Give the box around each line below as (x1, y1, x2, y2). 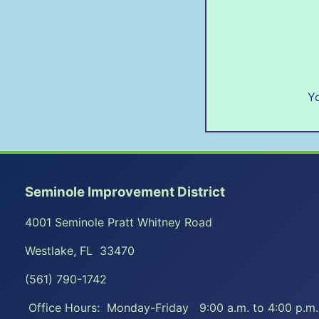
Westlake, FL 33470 (25, 244, 135, 258)
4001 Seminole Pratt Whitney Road (25, 215, 212, 230)
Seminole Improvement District (25, 184, 225, 201)
